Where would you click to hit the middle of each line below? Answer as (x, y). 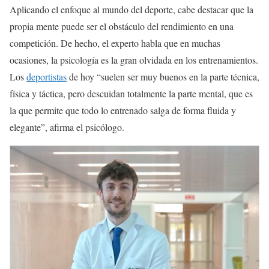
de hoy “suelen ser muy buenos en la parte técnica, (163, 76)
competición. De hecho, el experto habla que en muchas (115, 43)
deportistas (47, 76)
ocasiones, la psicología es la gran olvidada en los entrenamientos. (134, 59)
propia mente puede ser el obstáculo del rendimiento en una (122, 26)
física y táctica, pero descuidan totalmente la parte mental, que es (131, 93)
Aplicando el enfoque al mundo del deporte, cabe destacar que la (131, 9)
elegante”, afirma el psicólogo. (67, 127)
